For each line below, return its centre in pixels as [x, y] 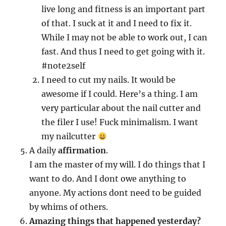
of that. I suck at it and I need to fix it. [117, 23]
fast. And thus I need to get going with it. [123, 51]
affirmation [82, 150]
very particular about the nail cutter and [121, 108]
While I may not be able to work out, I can [125, 37]
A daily [44, 150]
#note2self [64, 66]
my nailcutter [70, 136]
